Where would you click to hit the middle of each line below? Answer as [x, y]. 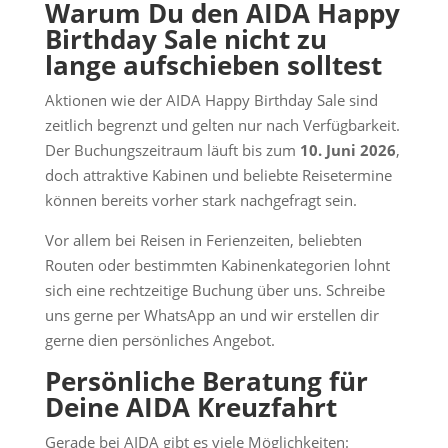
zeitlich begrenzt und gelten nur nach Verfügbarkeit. [222, 125]
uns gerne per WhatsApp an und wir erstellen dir [211, 315]
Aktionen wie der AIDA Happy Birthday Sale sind [211, 100]
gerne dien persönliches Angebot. [161, 340]
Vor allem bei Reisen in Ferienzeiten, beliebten [203, 240]
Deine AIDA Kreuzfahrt [190, 407]
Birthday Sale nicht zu [185, 39]
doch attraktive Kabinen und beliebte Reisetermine [218, 175]
